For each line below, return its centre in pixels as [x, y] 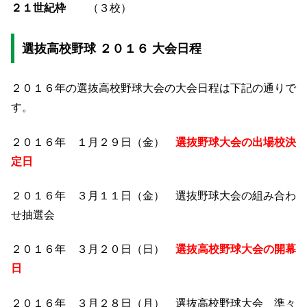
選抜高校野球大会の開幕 [236, 249]
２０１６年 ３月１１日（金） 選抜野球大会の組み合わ [153, 195]
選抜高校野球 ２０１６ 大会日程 [111, 48]
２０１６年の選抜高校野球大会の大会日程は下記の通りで [153, 88]
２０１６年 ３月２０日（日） [93, 249]
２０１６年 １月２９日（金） [93, 142]
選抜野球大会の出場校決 [236, 142]
